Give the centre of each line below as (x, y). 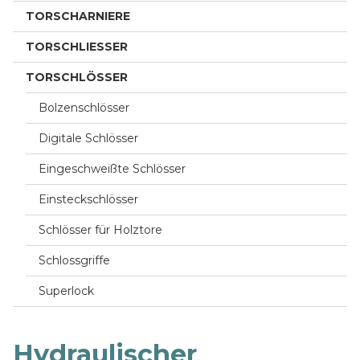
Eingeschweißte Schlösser (112, 169)
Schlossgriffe (74, 260)
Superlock (66, 291)
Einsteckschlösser (88, 199)
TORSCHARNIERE (78, 16)
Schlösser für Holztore (100, 230)
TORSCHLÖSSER (77, 77)
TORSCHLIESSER (73, 47)
